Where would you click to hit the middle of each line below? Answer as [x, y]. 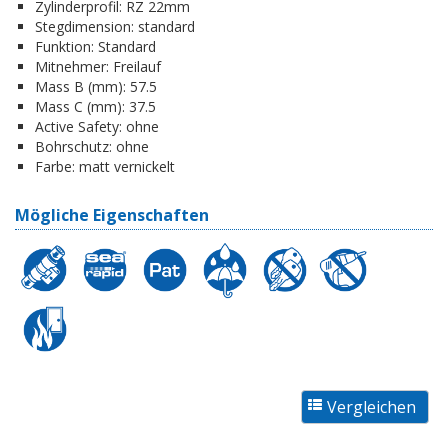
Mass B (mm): [80, 86]
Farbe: [55, 166]
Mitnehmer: [72, 66]
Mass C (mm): [80, 106]
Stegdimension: [84, 26]
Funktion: [64, 46]
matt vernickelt [125, 166]
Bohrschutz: [73, 146]
